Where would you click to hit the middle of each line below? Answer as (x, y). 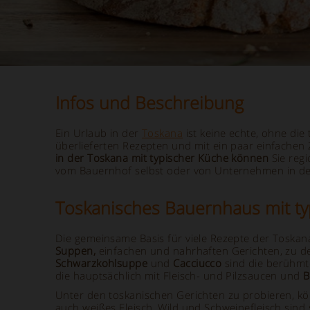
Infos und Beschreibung (149, 102)
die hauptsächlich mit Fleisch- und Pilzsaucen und (180, 275)
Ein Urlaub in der (99, 133)
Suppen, (76, 250)
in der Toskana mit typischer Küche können (162, 158)
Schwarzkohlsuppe (102, 263)
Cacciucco (198, 263)
